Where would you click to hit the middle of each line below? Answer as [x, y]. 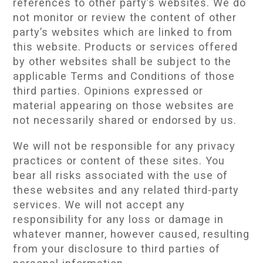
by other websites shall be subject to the [122, 62]
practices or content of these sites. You [119, 160]
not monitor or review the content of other [125, 18]
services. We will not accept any [99, 204]
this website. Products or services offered [126, 47]
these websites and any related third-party [126, 190]
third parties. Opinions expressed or [108, 91]
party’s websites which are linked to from [123, 32]
